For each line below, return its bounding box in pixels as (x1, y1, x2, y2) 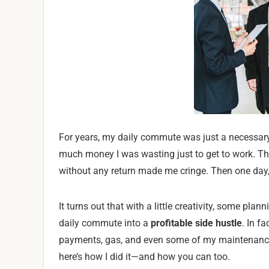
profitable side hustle (151, 217, 242, 229)
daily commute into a (59, 217, 151, 229)
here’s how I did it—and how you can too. (59, 251, 230, 262)
